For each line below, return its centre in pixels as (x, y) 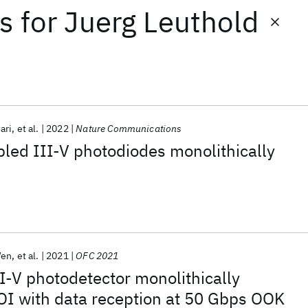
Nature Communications (129, 129)
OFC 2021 (97, 256)
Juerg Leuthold (161, 22)
